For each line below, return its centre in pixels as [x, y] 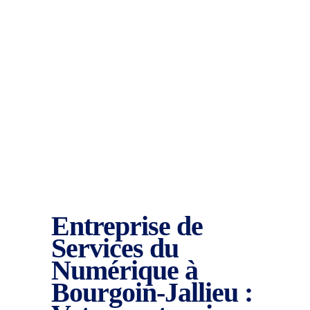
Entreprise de [127, 226]
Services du [115, 248]
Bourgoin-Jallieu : [152, 292]
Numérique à [125, 270]
